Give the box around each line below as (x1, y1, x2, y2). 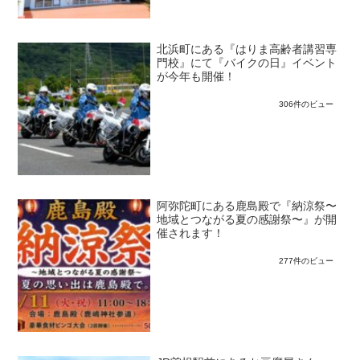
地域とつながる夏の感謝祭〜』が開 (157, 213, 337, 226)
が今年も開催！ (157, 71, 236, 84)
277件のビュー (279, 256, 333, 265)
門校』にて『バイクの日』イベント (157, 57, 337, 70)
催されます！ (157, 227, 225, 239)
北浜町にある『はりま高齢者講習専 (157, 43, 337, 56)
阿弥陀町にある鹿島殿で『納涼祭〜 (157, 199, 337, 212)
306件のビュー (279, 100, 333, 109)
